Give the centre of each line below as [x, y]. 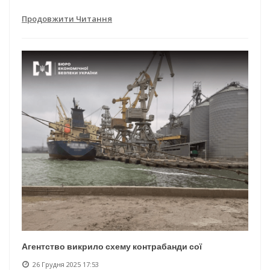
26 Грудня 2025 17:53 [66, 264]
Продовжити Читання [67, 18]
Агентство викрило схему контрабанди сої [112, 246]
